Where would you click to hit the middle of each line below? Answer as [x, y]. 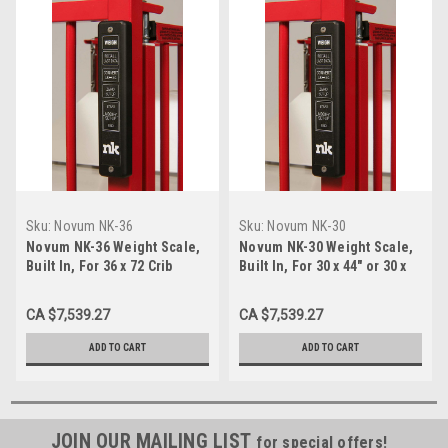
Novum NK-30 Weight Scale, [326, 246]
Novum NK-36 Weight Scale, [113, 246]
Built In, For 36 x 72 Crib [99, 265]
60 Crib [260, 284]
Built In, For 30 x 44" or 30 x [323, 265]
